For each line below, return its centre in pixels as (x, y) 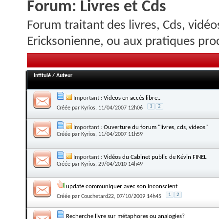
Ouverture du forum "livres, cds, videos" (156, 128)
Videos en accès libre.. (132, 98)
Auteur (64, 76)
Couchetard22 (98, 197)
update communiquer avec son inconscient (122, 187)
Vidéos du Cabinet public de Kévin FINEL (155, 157)
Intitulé (42, 76)
